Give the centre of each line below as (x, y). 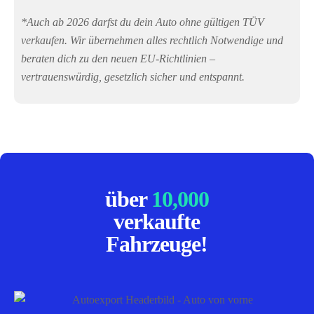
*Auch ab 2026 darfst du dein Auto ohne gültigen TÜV (143, 22)
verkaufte (157, 221)
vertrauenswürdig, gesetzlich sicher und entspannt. (133, 76)
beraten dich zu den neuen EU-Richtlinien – (118, 58)
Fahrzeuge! (157, 244)
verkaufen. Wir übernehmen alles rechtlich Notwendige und (152, 40)
